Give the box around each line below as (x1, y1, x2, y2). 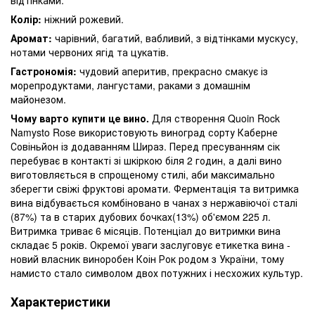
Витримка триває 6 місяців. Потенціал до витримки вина (11, 223, 281, 238)
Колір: (11, 11, 44, 26)
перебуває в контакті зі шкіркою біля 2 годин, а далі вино (11, 153, 282, 167)
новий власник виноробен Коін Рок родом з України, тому (11, 251, 284, 266)
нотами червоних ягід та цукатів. (11, 44, 169, 59)
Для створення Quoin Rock (152, 110, 280, 125)
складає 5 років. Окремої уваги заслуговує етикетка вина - (11, 237, 290, 252)
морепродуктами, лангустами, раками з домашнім (11, 77, 250, 92)
